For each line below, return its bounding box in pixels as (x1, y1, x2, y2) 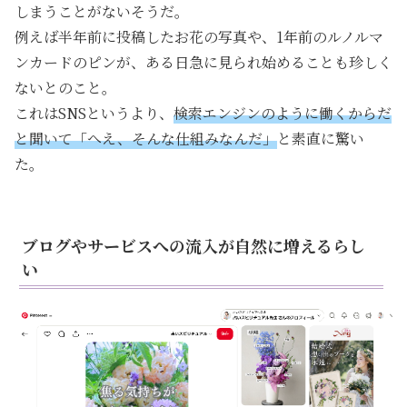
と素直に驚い (277, 128, 364, 150)
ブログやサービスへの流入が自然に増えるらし (22, 233, 365, 258)
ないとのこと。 (15, 77, 116, 99)
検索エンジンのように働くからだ (174, 103, 392, 124)
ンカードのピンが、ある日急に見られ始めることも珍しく (15, 52, 392, 74)
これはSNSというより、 (15, 103, 174, 124)
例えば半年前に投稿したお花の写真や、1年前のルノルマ (15, 26, 383, 48)
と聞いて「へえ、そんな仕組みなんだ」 (15, 128, 277, 150)
